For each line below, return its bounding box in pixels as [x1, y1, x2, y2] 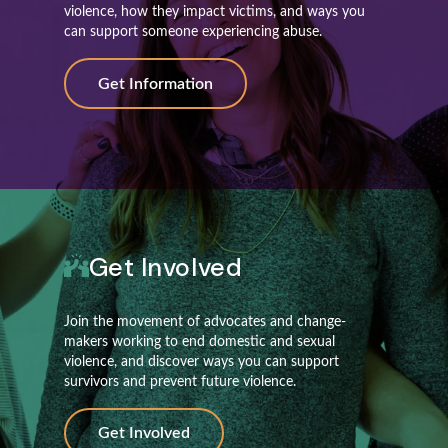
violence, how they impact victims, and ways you [64, 5, 365, 20]
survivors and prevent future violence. [64, 374, 296, 389]
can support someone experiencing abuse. [64, 25, 322, 40]
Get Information [98, 75, 213, 92]
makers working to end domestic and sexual [64, 334, 335, 349]
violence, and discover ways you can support [64, 354, 339, 369]
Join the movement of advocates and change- [64, 314, 346, 329]
